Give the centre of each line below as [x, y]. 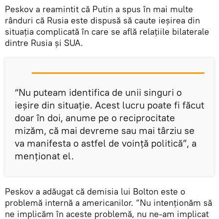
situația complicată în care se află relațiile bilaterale [107, 32]
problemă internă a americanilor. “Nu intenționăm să [109, 203]
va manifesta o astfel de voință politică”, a [106, 143]
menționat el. [44, 156]
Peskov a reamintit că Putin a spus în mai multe [99, 9]
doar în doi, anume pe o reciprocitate [95, 118]
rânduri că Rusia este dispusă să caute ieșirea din [102, 21]
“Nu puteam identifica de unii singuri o [98, 92]
